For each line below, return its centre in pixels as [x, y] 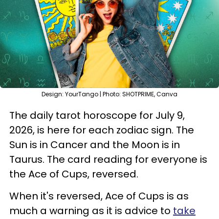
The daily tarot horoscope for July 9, [97, 115]
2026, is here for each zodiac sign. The [102, 130]
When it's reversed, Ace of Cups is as [99, 196]
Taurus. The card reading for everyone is [108, 159]
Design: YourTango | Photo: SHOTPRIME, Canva [109, 94]
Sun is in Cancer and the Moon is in [95, 145]
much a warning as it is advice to [91, 211]
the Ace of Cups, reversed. [74, 174]
